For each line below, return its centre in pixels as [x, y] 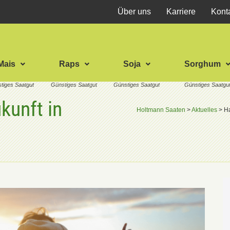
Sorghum [203, 64]
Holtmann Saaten [161, 110]
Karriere [181, 12]
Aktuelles [204, 110]
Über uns [134, 12]
